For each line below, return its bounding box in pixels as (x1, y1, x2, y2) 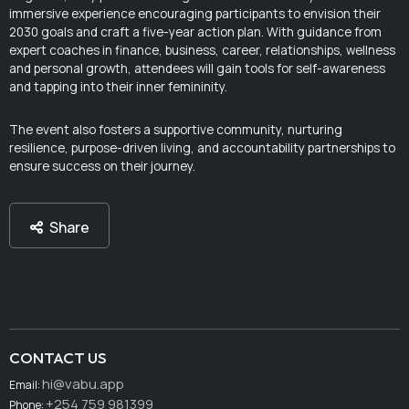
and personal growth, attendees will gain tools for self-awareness (9, 60, 386, 78)
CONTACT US (9, 347, 108, 367)
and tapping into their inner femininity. (9, 79, 228, 96)
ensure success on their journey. (9, 158, 196, 175)
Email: (9, 376, 43, 393)
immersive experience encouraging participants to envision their (9, 5, 382, 23)
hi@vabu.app (42, 373, 125, 393)
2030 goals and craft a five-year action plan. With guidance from (9, 24, 383, 41)
